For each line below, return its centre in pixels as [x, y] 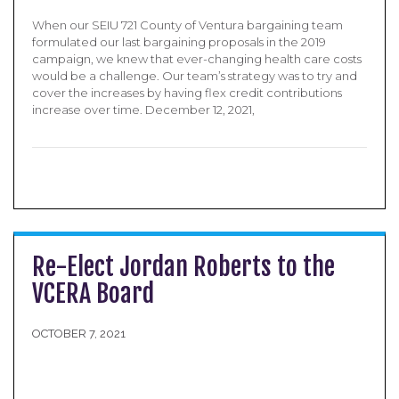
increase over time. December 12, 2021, [143, 110]
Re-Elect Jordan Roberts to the [183, 267]
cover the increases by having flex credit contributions [187, 93]
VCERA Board [93, 293]
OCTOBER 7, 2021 [79, 334]
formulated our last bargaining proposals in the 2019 [179, 42]
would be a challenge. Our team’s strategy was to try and [195, 76]
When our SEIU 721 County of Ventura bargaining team [187, 25]
